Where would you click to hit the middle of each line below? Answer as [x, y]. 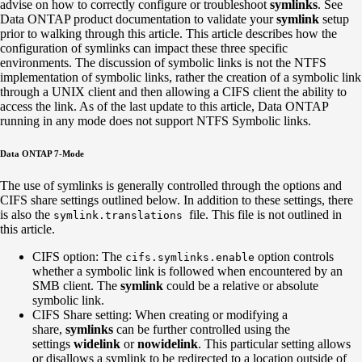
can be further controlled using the [202, 329]
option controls [294, 256]
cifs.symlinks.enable [190, 257]
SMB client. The [76, 285]
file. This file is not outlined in [265, 214]
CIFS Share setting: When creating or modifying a [160, 314]
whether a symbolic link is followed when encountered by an [187, 271]
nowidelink [168, 343]
